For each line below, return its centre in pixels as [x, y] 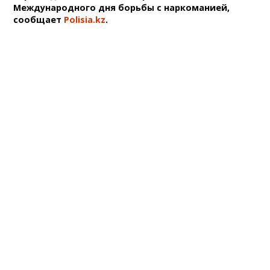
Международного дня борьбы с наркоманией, [122, 7]
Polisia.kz [85, 19]
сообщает [39, 19]
